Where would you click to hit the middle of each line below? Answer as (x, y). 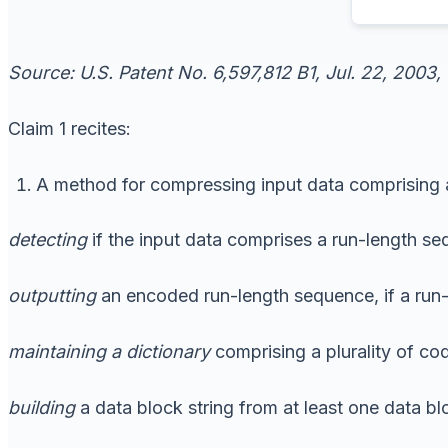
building (41, 407)
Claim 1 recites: (69, 128)
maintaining (57, 351)
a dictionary (160, 351)
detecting (47, 239)
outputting (52, 295)
